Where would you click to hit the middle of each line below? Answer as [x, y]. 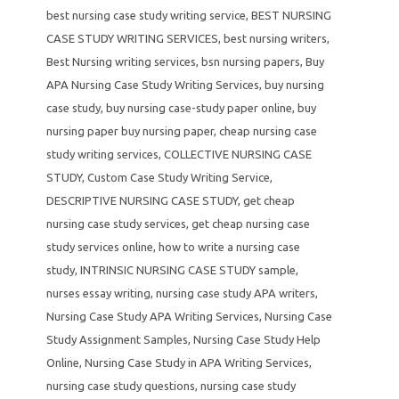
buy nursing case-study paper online [199, 107]
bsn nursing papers [251, 61]
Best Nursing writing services [121, 61]
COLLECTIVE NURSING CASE [238, 154]
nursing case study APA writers [236, 293]
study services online [100, 246]
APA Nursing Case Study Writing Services [153, 84]
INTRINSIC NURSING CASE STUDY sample [188, 269]
